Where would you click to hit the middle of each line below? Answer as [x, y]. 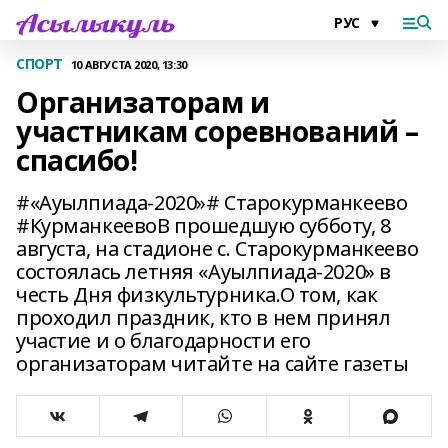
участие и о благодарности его [163, 340]
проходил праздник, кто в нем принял [203, 317]
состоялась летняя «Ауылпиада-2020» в [203, 271]
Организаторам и [143, 102]
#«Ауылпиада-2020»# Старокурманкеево [212, 202]
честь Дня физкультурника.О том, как [197, 294]
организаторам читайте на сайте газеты [212, 363]
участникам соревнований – [217, 131]
